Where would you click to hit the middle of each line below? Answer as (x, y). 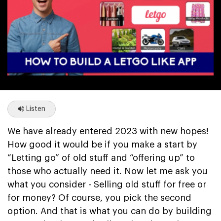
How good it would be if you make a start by (102, 144)
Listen (35, 109)
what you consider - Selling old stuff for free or (107, 184)
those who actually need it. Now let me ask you (108, 171)
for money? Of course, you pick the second (99, 198)
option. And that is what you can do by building (110, 211)
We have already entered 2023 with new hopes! (108, 131)
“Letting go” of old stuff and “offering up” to (101, 158)
